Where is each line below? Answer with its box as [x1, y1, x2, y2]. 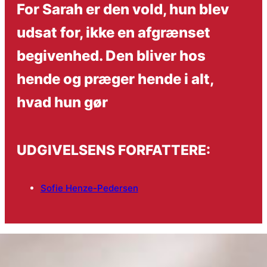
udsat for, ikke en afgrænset [16, 23, 210, 41]
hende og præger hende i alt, [16, 69, 213, 88]
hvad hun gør [16, 92, 108, 111]
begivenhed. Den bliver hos [16, 46, 206, 64]
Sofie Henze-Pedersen [40, 182, 138, 194]
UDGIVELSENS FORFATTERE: [16, 142, 210, 159]
